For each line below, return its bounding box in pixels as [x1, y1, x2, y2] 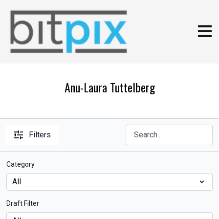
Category [6, 160, 35, 168]
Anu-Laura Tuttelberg [64, 78, 155, 96]
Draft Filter [6, 199, 40, 207]
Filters [29, 130, 51, 139]
